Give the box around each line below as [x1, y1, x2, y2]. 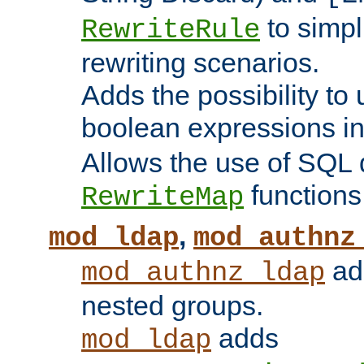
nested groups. [81, 290, 263, 322]
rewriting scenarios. [81, 47, 319, 79]
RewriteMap [81, 182, 244, 214]
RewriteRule [81, 15, 260, 46]
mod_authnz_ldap [81, 258, 325, 289]
